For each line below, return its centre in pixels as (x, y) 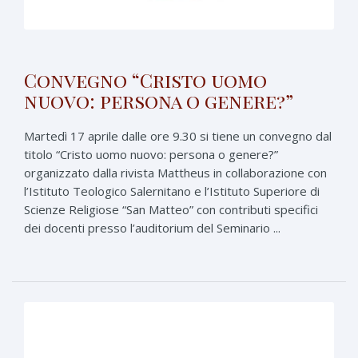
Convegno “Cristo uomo (145, 80)
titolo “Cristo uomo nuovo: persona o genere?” (151, 154)
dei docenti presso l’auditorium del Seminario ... (152, 227)
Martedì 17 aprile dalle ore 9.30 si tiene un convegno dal (178, 135)
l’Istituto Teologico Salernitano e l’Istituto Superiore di (172, 191)
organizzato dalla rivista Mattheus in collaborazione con (175, 172)
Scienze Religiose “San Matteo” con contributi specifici (171, 209)
